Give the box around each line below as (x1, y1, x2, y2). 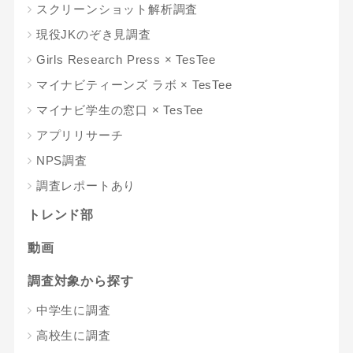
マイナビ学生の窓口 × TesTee (35, 102, 204, 117)
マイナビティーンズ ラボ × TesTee (35, 77, 232, 91)
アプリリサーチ (35, 128, 124, 142)
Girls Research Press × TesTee (35, 52, 216, 66)
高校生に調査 (35, 328, 111, 342)
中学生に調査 (35, 303, 111, 317)
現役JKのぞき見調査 (35, 27, 151, 41)
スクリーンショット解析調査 (35, 2, 199, 16)
